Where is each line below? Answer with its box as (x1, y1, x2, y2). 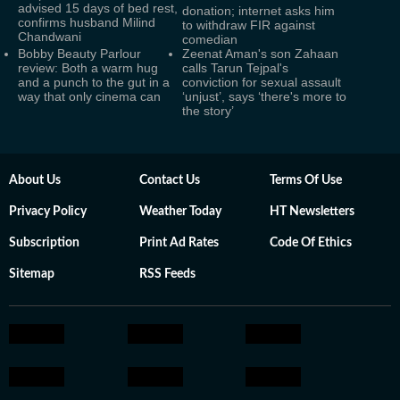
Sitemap (9, 267, 54, 280)
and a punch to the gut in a (18, 74, 170, 89)
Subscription (9, 236, 79, 249)
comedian (182, 31, 237, 46)
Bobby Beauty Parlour (18, 46, 141, 61)
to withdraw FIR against (182, 17, 315, 32)
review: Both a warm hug (18, 60, 158, 75)
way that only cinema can (18, 88, 161, 104)
